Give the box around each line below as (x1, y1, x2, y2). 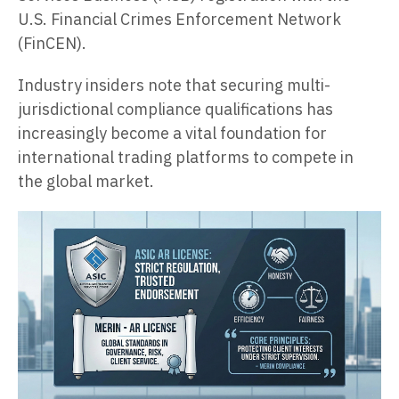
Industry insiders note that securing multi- (18, 75, 330, 96)
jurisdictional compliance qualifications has (18, 99, 333, 120)
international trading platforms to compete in (18, 147, 354, 168)
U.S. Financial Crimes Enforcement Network (18, 9, 341, 30)
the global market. (18, 171, 154, 192)
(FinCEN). (18, 33, 86, 54)
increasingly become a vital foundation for (18, 123, 327, 144)
